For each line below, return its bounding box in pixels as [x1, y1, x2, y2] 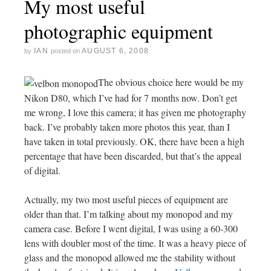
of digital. [24, 163, 60, 177]
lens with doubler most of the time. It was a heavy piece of [24, 236, 246, 249]
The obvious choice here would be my [98, 75, 244, 88]
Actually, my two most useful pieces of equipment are [24, 192, 228, 206]
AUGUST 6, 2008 [82, 46, 149, 55]
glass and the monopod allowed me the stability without [24, 250, 235, 264]
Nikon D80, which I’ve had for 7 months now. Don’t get [24, 91, 237, 104]
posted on [51, 47, 80, 54]
